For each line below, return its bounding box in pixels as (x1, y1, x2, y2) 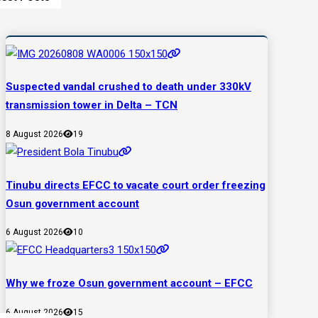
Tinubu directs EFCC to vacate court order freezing (6, 178, 265, 192)
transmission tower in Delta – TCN (6, 99, 177, 112)
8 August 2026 (6, 129, 63, 139)
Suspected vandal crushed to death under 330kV (6, 80, 251, 94)
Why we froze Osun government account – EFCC (6, 277, 253, 290)
